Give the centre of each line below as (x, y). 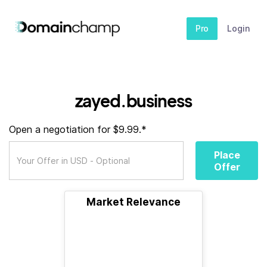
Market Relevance (133, 202)
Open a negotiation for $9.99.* (78, 129)
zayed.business (133, 100)
